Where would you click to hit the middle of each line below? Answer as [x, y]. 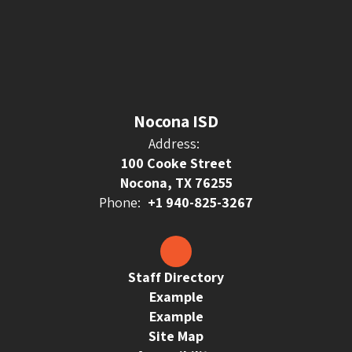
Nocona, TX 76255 [176, 183]
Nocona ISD [176, 121]
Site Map [176, 336]
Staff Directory [176, 277]
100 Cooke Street [176, 163]
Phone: [120, 202]
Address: [174, 143]
